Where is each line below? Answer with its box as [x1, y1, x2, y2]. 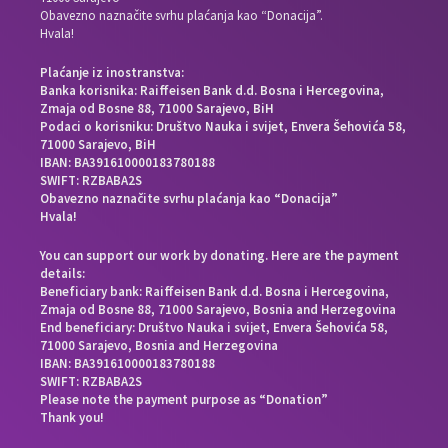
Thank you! [40, 408, 105, 426]
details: [40, 264, 86, 282]
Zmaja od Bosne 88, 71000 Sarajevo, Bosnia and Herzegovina [40, 300, 397, 318]
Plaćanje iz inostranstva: [40, 63, 185, 81]
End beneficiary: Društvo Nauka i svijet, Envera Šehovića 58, [40, 318, 389, 336]
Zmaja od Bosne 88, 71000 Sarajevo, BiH [40, 99, 275, 117]
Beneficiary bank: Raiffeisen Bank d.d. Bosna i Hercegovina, [40, 282, 390, 300]
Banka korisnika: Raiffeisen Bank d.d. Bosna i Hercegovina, [40, 81, 385, 99]
